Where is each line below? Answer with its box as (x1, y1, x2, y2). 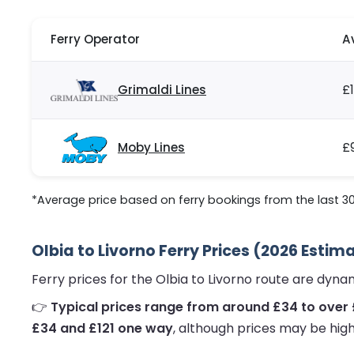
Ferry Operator (51, 31, 140, 48)
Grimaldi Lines (118, 81, 206, 99)
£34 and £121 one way (32, 319, 173, 338)
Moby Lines (118, 139, 185, 156)
